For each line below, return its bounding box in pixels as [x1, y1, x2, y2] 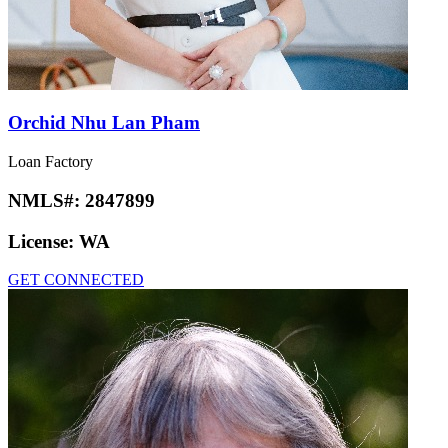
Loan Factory [8, 153, 93, 171]
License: [8, 230, 79, 252]
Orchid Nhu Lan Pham [8, 112, 200, 134]
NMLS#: [8, 189, 85, 211]
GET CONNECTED [8, 271, 144, 289]
